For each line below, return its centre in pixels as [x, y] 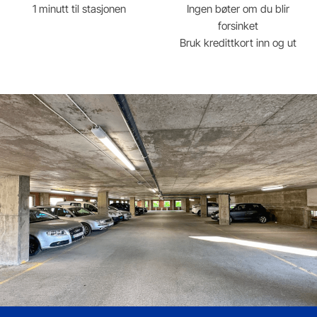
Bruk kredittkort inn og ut [238, 42]
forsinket [238, 25]
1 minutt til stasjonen [79, 8]
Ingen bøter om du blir [238, 8]
